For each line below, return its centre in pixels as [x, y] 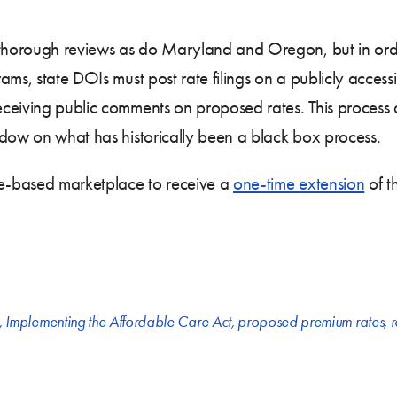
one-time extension [299, 183]
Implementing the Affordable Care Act [118, 321]
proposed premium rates [311, 321]
